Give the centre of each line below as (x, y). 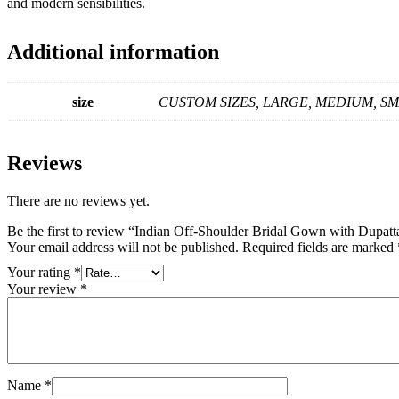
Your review (44, 289)
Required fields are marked (320, 247)
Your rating (41, 272)
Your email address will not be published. (123, 247)
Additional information (113, 51)
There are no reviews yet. (78, 200)
